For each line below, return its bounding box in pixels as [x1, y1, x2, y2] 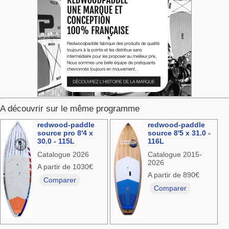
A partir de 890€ [148, 171, 200, 179]
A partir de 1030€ [37, 163, 93, 171]
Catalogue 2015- [148, 150, 202, 159]
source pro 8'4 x [37, 129, 93, 138]
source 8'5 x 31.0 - [148, 129, 211, 138]
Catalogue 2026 [37, 150, 89, 159]
